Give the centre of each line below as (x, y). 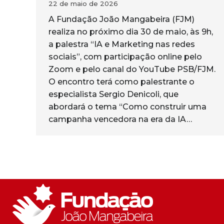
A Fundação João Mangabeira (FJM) (121, 19)
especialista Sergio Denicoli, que (113, 94)
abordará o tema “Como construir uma (127, 106)
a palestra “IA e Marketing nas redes (122, 44)
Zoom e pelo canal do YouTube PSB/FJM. (132, 69)
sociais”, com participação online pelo (125, 56)
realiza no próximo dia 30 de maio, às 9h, (131, 31)
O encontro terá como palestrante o (121, 81)
